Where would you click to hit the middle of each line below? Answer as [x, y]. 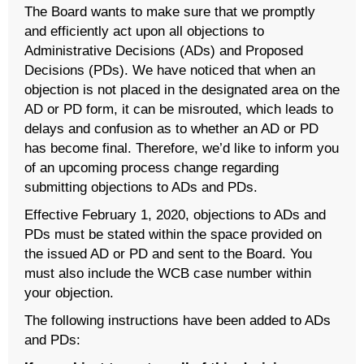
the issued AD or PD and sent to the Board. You [168, 253]
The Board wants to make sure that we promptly [170, 11]
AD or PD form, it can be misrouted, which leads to [179, 108]
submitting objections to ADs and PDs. [141, 186]
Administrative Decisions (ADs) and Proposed [164, 50]
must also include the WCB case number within [168, 273]
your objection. [69, 292]
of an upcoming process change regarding [152, 167]
